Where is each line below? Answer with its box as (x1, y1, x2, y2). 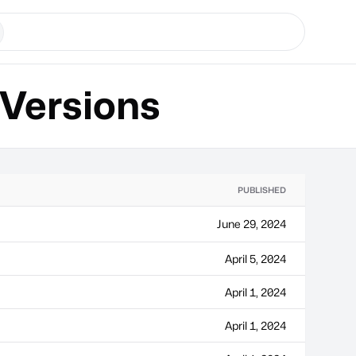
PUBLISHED (238, 185, 286, 195)
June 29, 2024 (217, 217, 286, 230)
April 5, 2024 (225, 252, 286, 265)
